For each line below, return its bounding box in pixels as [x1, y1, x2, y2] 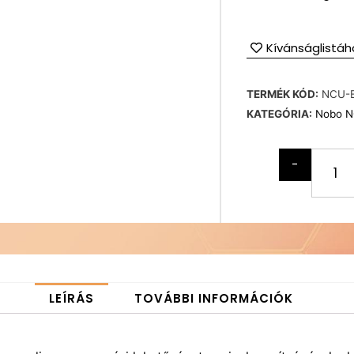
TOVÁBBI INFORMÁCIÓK [134, 290, 293, 307]
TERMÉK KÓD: [246, 88, 318, 101]
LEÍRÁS [49, 290, 94, 307]
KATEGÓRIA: [246, 107, 312, 121]
